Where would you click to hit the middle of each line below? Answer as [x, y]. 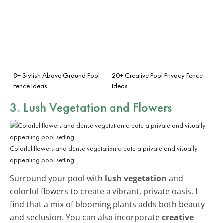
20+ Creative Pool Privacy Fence [157, 75]
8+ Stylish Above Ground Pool [56, 75]
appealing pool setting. [43, 160]
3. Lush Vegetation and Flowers [91, 107]
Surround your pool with [57, 178]
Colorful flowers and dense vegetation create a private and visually [104, 148]
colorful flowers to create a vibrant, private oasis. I [104, 191]
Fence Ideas [30, 85]
